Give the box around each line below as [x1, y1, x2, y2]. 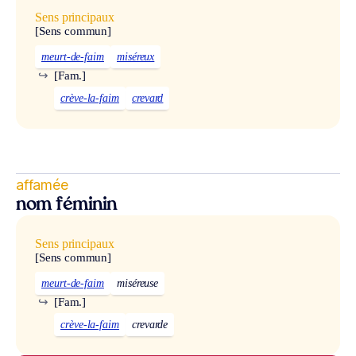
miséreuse [116, 277, 159, 289]
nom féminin [16, 196, 117, 214]
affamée [16, 176, 68, 193]
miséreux [116, 50, 155, 63]
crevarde [131, 318, 168, 331]
